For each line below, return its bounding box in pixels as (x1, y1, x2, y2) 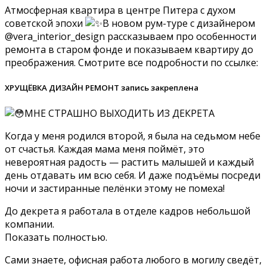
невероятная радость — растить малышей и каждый (5, 155, 254, 169)
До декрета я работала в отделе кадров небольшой (5, 204, 250, 218)
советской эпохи (5, 17, 85, 30)
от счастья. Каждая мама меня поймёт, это (5, 142, 204, 156)
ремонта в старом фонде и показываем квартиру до (5, 43, 253, 57)
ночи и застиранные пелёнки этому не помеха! (5, 181, 225, 195)
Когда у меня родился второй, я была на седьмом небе (5, 129, 260, 142)
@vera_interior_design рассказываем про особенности (5, 30, 256, 44)
